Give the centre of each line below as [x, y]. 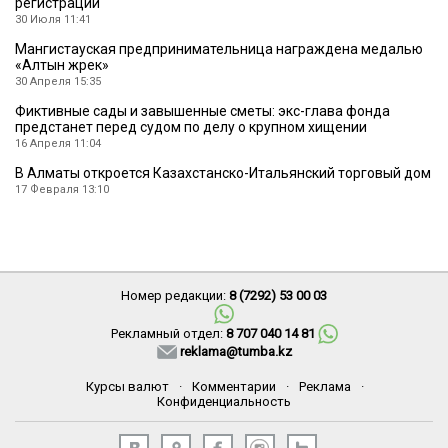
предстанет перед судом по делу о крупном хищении [191, 127]
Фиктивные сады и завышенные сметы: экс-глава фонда [202, 111]
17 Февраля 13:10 [62, 190]
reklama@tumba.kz [235, 352]
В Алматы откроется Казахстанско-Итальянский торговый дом [223, 173]
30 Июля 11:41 [53, 20]
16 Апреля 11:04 [58, 144]
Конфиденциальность [224, 402]
